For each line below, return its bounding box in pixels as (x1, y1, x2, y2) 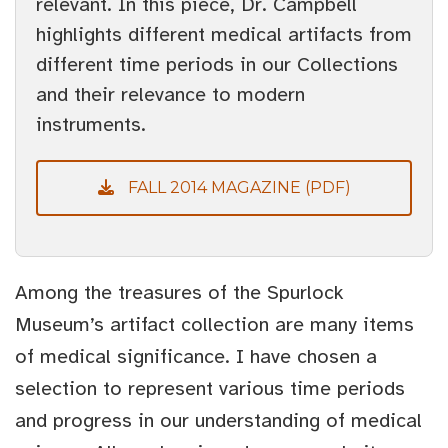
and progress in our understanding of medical (15, 408, 422, 434)
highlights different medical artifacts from (36, 22, 412, 48)
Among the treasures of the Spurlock (15, 280, 344, 306)
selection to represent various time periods (15, 376, 405, 402)
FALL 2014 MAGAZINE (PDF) (127, 178, 351, 198)
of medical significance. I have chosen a (15, 344, 377, 370)
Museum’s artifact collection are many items (15, 312, 414, 338)
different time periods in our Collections (36, 52, 398, 78)
